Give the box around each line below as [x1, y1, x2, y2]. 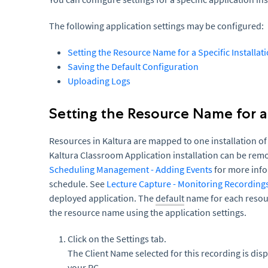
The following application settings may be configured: [49, 20, 264, 32]
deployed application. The [49, 192, 156, 204]
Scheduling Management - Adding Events [49, 163, 212, 175]
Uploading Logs [68, 75, 130, 87]
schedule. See [49, 178, 106, 190]
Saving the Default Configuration [68, 60, 199, 72]
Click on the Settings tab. [68, 233, 166, 245]
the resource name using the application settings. [49, 206, 246, 218]
